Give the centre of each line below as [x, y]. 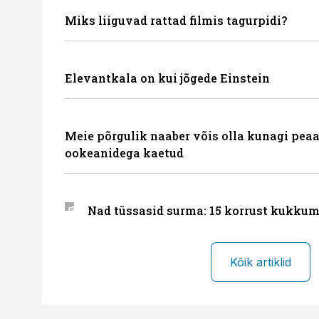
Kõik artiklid [260, 262]
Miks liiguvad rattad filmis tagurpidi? [176, 20]
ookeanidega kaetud [124, 153]
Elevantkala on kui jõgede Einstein [167, 78]
